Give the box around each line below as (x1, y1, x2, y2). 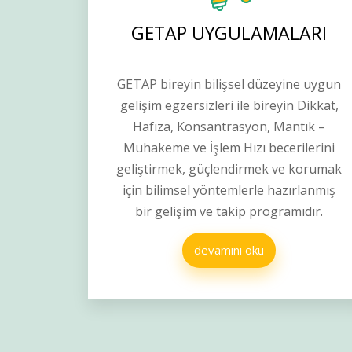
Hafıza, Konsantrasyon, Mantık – (133, 118, 326, 136)
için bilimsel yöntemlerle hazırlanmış (123, 181, 336, 200)
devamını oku (194, 242, 265, 258)
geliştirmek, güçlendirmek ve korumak (116, 160, 343, 178)
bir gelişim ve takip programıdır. (135, 203, 324, 221)
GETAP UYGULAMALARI (131, 20, 328, 46)
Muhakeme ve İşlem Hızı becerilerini (123, 139, 335, 157)
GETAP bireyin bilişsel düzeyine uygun (117, 75, 342, 93)
